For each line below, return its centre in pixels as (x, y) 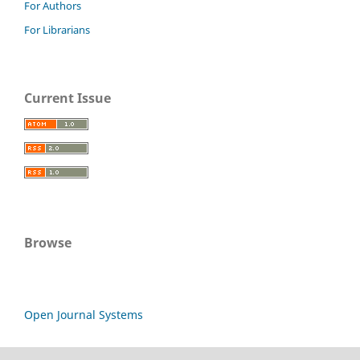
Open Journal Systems (84, 314)
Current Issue (67, 98)
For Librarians (57, 29)
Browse (48, 242)
